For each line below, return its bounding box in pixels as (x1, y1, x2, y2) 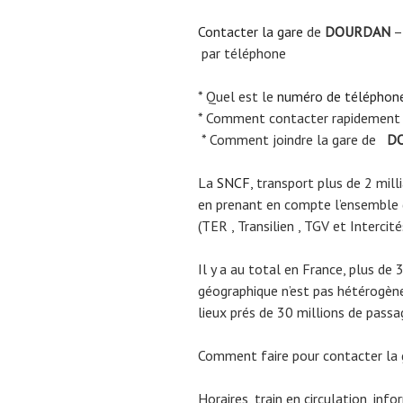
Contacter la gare (198, 22, 303, 41)
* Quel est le (198, 87, 277, 106)
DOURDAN (325, 22, 390, 41)
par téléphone (198, 44, 286, 63)
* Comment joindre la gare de (198, 130, 383, 149)
